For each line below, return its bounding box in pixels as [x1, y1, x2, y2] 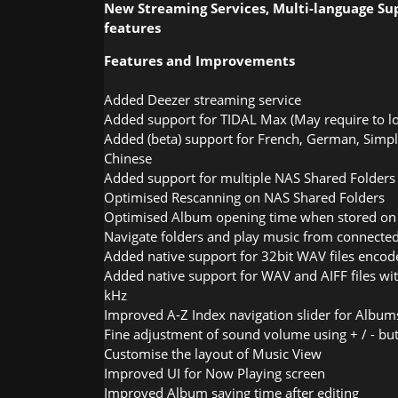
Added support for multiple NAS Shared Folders [104, 168, 395, 187]
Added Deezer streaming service [104, 90, 301, 108]
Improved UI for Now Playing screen [104, 363, 325, 382]
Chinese [104, 148, 152, 167]
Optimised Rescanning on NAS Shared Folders [104, 187, 385, 206]
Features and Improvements [104, 51, 295, 69]
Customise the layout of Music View [104, 344, 322, 362]
